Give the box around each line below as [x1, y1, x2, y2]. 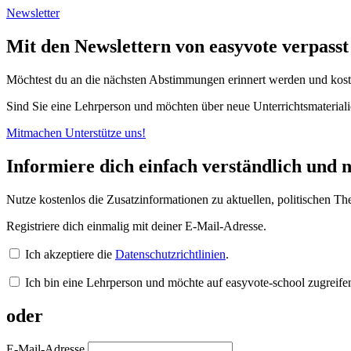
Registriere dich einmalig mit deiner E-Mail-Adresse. [6, 219, 266, 233]
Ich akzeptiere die [22, 247, 115, 261]
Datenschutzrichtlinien [115, 247, 226, 261]
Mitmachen [6, 125, 65, 139]
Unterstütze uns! [65, 125, 146, 139]
